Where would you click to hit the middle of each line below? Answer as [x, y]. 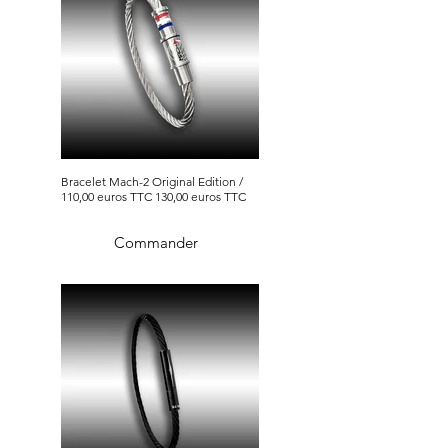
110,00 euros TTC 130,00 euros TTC [153, 197]
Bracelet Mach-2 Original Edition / [152, 182]
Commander [156, 242]
